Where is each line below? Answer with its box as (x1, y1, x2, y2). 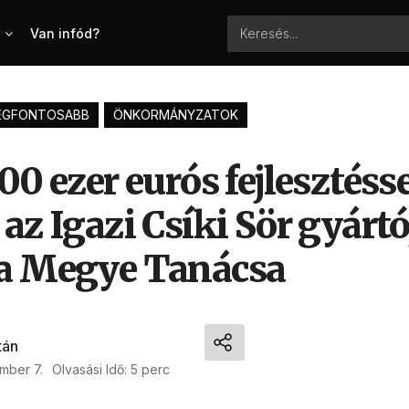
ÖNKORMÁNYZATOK (113, 107, 238, 122)
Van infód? (30, 26, 100, 41)
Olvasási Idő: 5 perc (52, 362, 170, 377)
